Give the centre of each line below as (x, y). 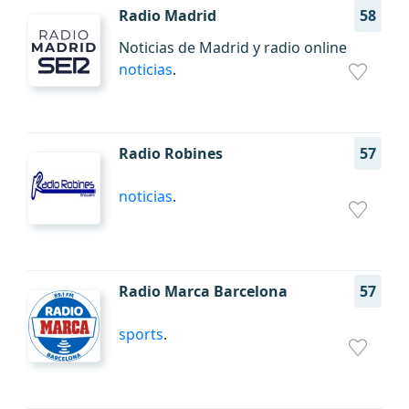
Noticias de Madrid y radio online (233, 47)
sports (141, 334)
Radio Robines (171, 153)
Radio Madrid (168, 16)
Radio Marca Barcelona (203, 291)
